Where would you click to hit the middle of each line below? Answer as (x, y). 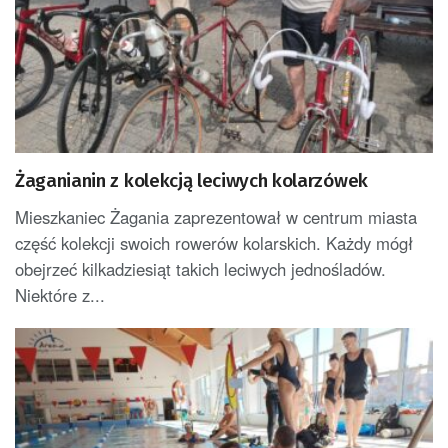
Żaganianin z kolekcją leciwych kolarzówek (191, 181)
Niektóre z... (60, 295)
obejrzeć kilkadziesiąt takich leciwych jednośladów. (200, 269)
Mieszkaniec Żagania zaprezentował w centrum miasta (216, 217)
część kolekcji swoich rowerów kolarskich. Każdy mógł (214, 243)
